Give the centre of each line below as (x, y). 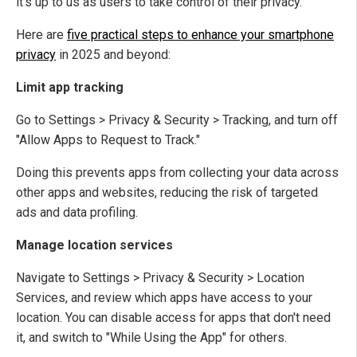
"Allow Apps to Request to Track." (108, 140)
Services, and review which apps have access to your (164, 298)
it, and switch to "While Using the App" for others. (151, 338)
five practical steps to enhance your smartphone (200, 35)
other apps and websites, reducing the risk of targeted (167, 193)
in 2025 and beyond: (113, 55)
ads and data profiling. (77, 213)
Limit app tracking (70, 88)
